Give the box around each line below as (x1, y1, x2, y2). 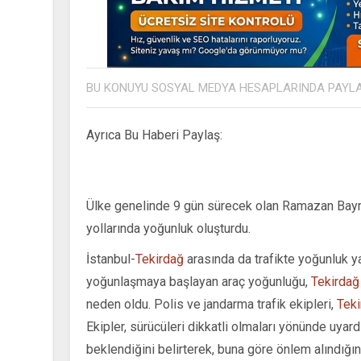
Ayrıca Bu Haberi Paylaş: (86, 127, 222, 143)
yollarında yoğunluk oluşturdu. (86, 221, 251, 237)
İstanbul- (86, 251, 135, 268)
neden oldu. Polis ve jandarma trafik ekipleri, (86, 297, 337, 313)
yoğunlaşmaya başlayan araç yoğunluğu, (86, 274, 311, 290)
